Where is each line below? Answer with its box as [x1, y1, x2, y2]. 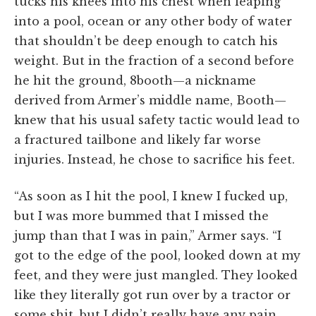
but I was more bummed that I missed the [14, 208, 269, 223]
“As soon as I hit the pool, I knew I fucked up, [14, 188, 288, 203]
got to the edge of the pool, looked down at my [14, 248, 300, 262]
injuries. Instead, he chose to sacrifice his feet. [14, 152, 295, 166]
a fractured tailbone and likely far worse [14, 132, 261, 147]
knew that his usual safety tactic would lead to [14, 112, 300, 127]
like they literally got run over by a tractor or [14, 287, 291, 302]
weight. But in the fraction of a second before [14, 53, 294, 68]
